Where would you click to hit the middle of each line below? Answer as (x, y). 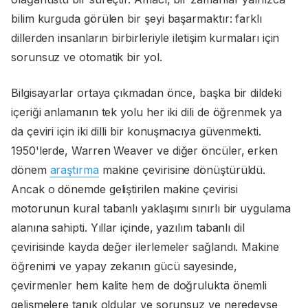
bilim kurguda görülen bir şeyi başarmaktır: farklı (136, 19)
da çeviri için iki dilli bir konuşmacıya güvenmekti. (136, 132)
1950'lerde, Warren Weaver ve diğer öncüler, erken (145, 151)
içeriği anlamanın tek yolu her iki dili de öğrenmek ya (146, 112)
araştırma (74, 170)
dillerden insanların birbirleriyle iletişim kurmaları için (145, 38)
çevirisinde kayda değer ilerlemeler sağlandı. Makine (145, 247)
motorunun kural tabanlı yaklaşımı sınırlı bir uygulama (151, 209)
